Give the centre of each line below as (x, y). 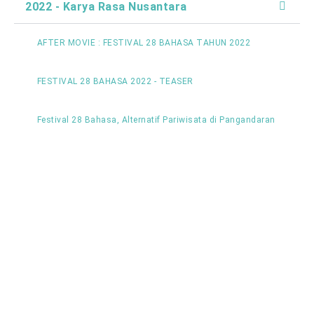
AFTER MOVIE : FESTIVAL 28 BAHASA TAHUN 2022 (143, 43)
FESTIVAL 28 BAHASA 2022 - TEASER (115, 82)
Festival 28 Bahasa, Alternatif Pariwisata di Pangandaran (156, 120)
